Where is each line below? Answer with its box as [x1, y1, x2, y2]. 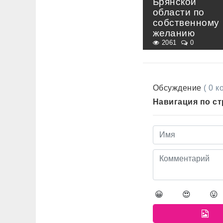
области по [153, 7, 205, 17]
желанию [153, 28, 195, 38]
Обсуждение [153, 84, 204, 92]
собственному [153, 17, 220, 28]
